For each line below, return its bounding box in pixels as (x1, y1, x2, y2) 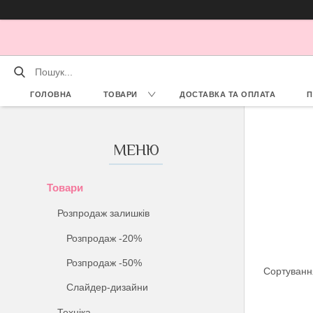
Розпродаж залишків (57, 208, 150, 219)
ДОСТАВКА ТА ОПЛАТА (180, 90, 276, 99)
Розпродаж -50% (66, 257, 143, 268)
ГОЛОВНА (30, 90, 72, 99)
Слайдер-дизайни (66, 282, 149, 293)
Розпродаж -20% (66, 233, 143, 244)
